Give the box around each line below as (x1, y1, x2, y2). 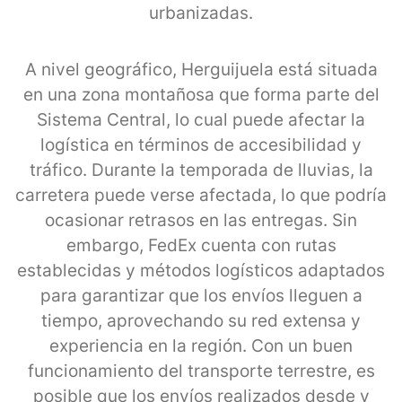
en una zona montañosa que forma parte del (22, 83, 380, 105)
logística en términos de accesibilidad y (40, 134, 362, 155)
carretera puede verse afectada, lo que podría (15, 184, 387, 205)
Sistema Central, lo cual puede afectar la (37, 109, 365, 130)
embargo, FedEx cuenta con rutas (66, 234, 336, 256)
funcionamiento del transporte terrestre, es (27, 360, 375, 381)
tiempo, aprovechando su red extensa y (41, 310, 361, 331)
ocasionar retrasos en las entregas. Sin (45, 209, 357, 231)
